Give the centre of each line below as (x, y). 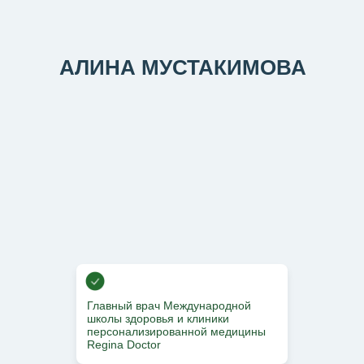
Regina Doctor (124, 344)
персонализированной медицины (176, 331)
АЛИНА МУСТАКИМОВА (183, 67)
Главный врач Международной (169, 305)
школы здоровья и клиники (158, 318)
